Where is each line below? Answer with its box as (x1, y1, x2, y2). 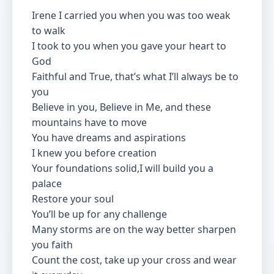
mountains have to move (32, 116, 147, 129)
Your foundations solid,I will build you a (32, 161, 213, 175)
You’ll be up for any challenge (32, 207, 167, 221)
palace (32, 177, 62, 190)
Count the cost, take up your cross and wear (32, 253, 237, 267)
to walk (32, 24, 65, 37)
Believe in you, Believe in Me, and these (32, 100, 211, 114)
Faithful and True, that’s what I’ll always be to (32, 70, 239, 83)
